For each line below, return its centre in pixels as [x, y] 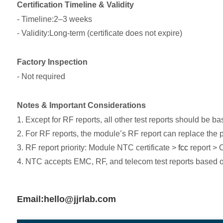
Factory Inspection [52, 62]
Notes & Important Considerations [81, 106]
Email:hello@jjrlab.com [66, 199]
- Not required [41, 77]
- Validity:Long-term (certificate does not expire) [99, 33]
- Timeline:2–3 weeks [54, 19]
